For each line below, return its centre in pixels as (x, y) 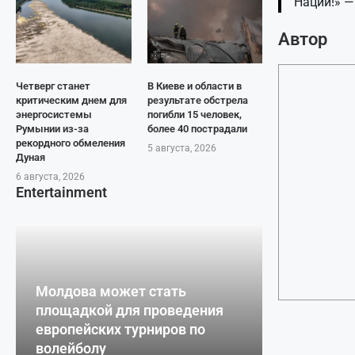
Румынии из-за (52, 129)
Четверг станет (53, 86)
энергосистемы (54, 115)
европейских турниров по (120, 330)
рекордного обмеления (71, 143)
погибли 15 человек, (194, 115)
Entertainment (61, 192)
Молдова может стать (111, 292)
